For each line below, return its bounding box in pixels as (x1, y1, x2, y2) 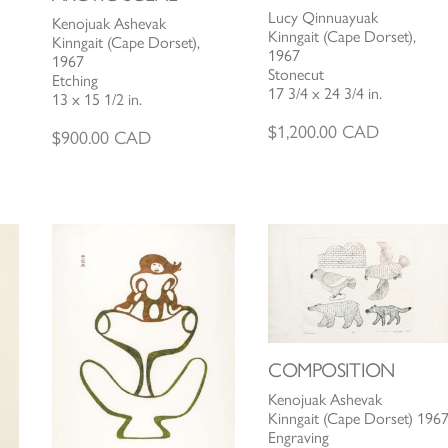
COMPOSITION (268, 357, 395, 382)
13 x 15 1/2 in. (51, 89, 142, 109)
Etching (51, 70, 98, 90)
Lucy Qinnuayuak (268, 7, 379, 27)
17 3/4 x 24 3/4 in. (268, 83, 383, 103)
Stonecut (268, 64, 325, 84)
